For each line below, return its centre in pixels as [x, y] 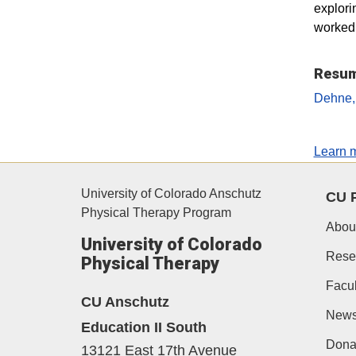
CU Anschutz [125, 301]
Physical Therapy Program [156, 212]
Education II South [144, 327]
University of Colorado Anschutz [171, 193]
